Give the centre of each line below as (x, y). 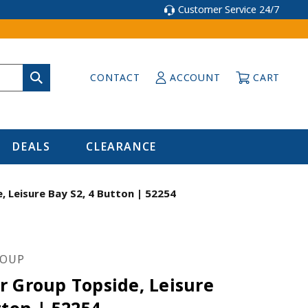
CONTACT (115, 77)
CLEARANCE (121, 146)
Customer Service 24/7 (229, 9)
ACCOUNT (195, 77)
